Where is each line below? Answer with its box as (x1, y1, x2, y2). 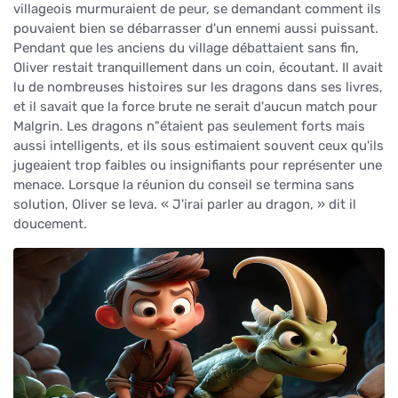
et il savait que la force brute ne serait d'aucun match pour (13, 98, 378, 115)
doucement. (13, 215, 87, 232)
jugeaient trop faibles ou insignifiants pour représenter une (13, 156, 382, 173)
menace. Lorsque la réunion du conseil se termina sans (13, 176, 354, 193)
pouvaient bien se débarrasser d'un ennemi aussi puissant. (13, 20, 378, 36)
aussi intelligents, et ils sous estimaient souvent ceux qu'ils (13, 137, 384, 154)
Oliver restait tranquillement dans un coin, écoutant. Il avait (13, 59, 383, 76)
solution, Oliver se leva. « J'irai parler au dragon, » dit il (13, 195, 356, 212)
